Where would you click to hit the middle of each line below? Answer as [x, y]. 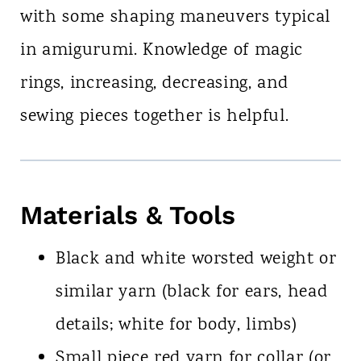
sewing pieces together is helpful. [154, 117]
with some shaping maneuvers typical [175, 18]
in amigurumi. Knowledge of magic [162, 51]
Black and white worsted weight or [196, 260]
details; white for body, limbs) [176, 326]
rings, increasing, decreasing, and [154, 84]
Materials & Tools [127, 216]
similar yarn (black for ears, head [191, 293]
